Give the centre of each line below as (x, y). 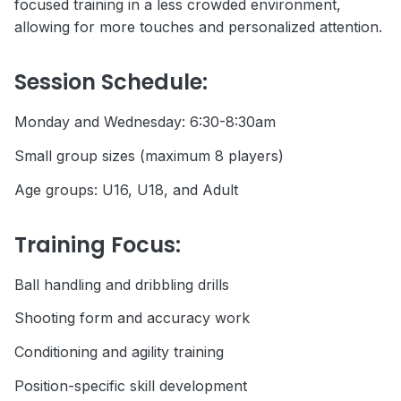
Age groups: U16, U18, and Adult (126, 189)
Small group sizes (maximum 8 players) (149, 155)
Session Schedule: (111, 82)
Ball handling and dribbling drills (122, 284)
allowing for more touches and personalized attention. (198, 27)
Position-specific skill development (131, 385)
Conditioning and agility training (119, 352)
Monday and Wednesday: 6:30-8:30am (145, 122)
